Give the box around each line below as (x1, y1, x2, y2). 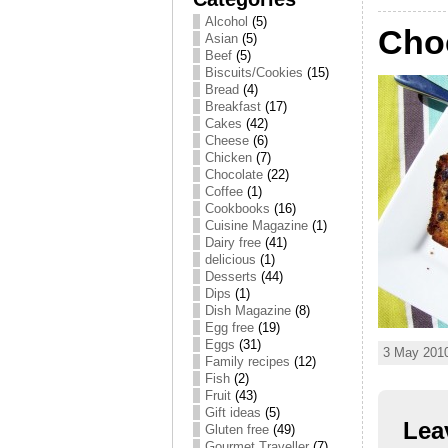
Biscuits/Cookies (205, 65, 303, 80)
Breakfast (205, 99, 261, 114)
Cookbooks (205, 201, 270, 216)
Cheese (205, 133, 249, 148)
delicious (205, 252, 256, 267)
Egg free (205, 320, 254, 335)
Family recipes (205, 354, 290, 369)
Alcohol (205, 14, 248, 29)
